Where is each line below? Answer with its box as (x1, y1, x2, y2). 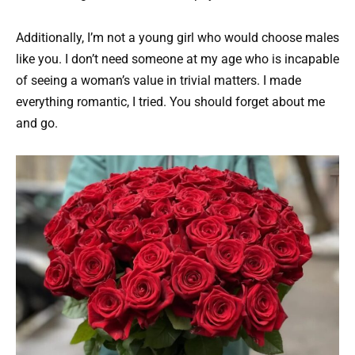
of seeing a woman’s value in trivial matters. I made (16, 72, 301, 88)
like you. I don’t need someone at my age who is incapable (16, 51, 339, 67)
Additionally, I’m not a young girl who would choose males (16, 29, 339, 45)
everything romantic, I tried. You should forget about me (16, 94, 325, 109)
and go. (16, 115, 58, 131)
